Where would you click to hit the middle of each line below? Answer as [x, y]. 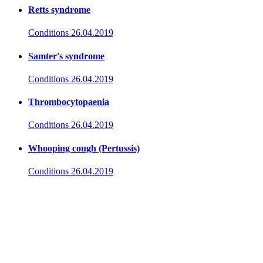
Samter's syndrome [66, 56]
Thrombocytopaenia [69, 102]
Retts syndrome [59, 10]
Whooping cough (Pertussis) [84, 148]
